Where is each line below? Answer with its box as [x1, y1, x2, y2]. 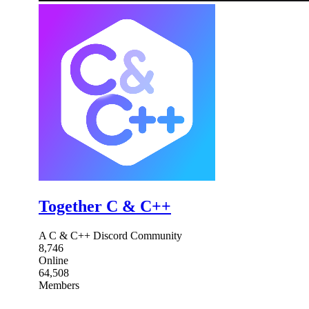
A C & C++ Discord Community [39, 229, 182, 241]
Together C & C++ [39, 197, 171, 215]
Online [39, 254, 68, 266]
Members [39, 279, 79, 291]
